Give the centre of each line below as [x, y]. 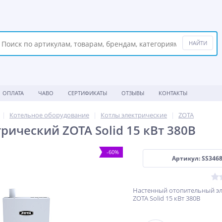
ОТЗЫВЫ [133, 93]
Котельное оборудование [49, 115]
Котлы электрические [134, 115]
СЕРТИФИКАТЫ [87, 93]
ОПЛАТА [13, 93]
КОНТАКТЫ [173, 93]
